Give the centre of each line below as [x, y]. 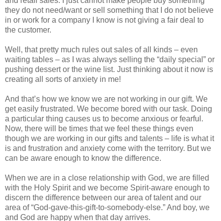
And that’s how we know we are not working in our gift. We [106, 99]
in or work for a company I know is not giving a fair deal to [104, 20]
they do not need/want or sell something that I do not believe [109, 10]
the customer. [28, 30]
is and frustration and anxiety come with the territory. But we [108, 148]
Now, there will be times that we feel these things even [99, 128]
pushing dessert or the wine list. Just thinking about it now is [109, 69]
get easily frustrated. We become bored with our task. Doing [109, 109]
